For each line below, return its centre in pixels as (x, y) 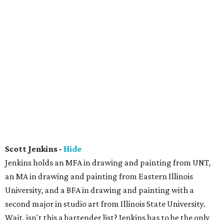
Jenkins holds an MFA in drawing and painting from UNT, (108, 163)
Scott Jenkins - (34, 149)
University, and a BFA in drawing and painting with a (99, 190)
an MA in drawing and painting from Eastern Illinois (99, 176)
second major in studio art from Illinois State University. (105, 204)
